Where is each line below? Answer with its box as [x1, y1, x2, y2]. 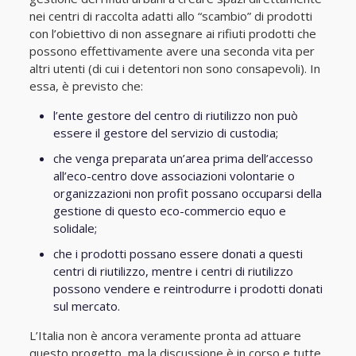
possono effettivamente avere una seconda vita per [29, 43, 315, 59]
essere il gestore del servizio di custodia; [52, 125, 278, 141]
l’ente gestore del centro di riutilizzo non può [52, 107, 298, 123]
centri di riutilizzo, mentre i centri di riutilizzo [52, 263, 293, 279]
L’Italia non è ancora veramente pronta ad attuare [29, 327, 301, 343]
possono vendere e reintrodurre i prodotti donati [52, 281, 323, 296]
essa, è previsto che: [29, 78, 143, 94]
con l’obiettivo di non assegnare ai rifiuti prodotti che [29, 25, 316, 41]
